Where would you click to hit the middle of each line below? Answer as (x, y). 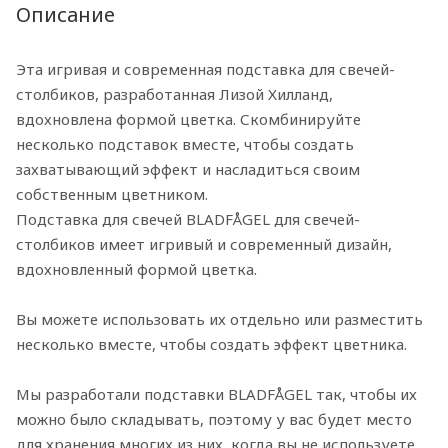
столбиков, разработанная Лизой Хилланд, (174, 94)
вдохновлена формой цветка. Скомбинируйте (188, 119)
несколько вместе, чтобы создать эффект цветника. (211, 344)
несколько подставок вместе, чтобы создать (185, 144)
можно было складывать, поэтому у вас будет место (214, 419)
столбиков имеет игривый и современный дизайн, (204, 244)
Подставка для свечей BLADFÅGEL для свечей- (188, 219)
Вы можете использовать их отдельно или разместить (219, 319)
